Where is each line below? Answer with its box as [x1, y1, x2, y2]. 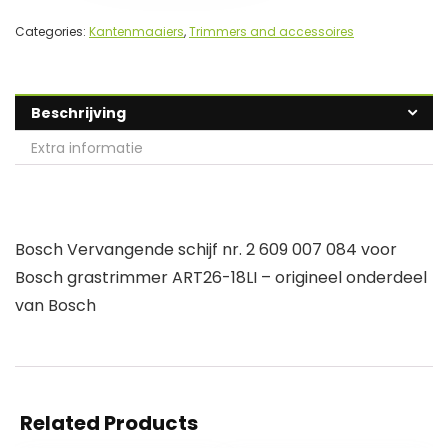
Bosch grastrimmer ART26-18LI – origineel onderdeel [15, 266, 427, 290]
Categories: [15, 23, 89, 41]
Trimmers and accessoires [189, 23, 354, 41]
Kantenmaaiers [89, 23, 184, 41]
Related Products [20, 409, 198, 438]
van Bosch [15, 294, 96, 318]
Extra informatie [31, 138, 143, 159]
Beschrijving [31, 103, 126, 124]
